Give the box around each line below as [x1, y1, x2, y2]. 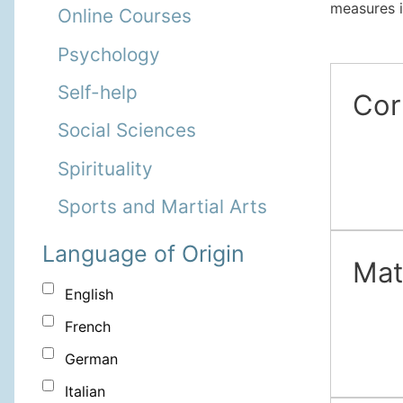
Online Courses [58, 4, 192, 28]
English [65, 285, 113, 304]
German [65, 350, 118, 369]
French [65, 318, 111, 336]
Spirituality [58, 157, 153, 180]
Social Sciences [58, 119, 196, 142]
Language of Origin [42, 240, 245, 268]
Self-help [58, 80, 138, 103]
